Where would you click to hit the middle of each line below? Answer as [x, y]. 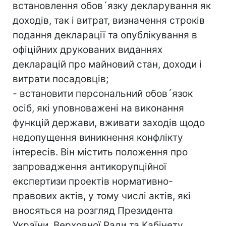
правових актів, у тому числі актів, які [102, 196]
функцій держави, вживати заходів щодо [109, 123]
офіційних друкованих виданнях [88, 49]
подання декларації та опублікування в [105, 35]
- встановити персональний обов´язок [103, 93]
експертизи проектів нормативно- [93, 181]
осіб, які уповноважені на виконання [98, 108]
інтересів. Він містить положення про [100, 152]
